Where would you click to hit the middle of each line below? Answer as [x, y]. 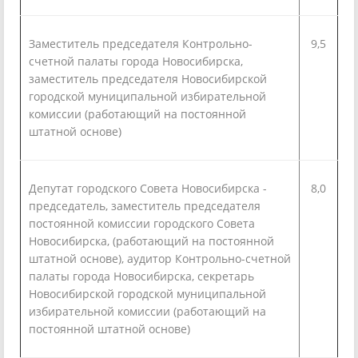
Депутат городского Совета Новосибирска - [148, 188]
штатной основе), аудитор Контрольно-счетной [160, 258]
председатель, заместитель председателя [145, 205]
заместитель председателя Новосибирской [148, 78]
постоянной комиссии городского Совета [142, 223]
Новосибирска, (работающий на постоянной [151, 241]
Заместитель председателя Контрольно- [141, 43]
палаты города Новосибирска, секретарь [141, 276]
